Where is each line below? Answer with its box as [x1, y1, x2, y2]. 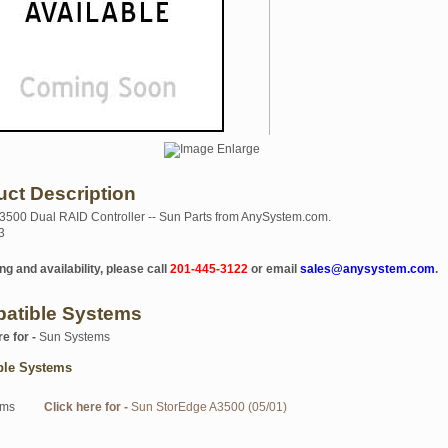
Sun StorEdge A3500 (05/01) [131, 400, 287, 414]
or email [248, 262, 300, 276]
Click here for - [44, 400, 131, 414]
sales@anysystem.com [300, 262, 435, 276]
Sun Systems [39, 330, 110, 344]
